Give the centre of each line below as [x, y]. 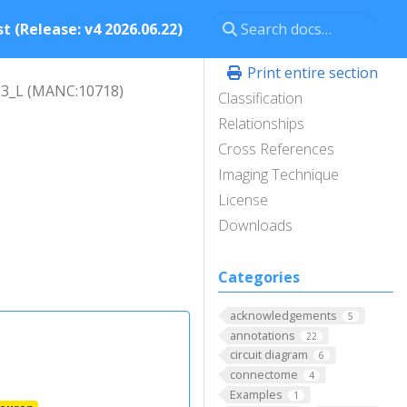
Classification [260, 98]
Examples [256, 394]
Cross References [276, 149]
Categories [259, 277]
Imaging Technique [278, 174]
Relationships [261, 124]
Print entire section [311, 73]
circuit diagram [268, 355]
